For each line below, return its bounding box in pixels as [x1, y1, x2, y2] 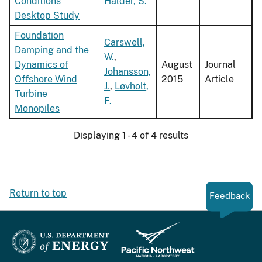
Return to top [9, 188, 67, 199]
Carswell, [104, 37, 145, 49]
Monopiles [15, 103, 60, 115]
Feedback [209, 191, 250, 201]
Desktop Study [15, 10, 80, 22]
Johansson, [104, 66, 151, 78]
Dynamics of [15, 59, 68, 71]
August [161, 59, 192, 71]
